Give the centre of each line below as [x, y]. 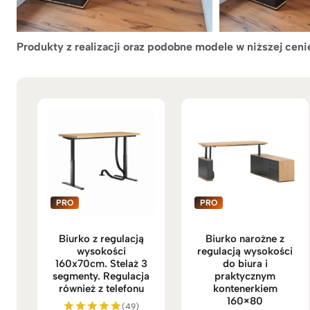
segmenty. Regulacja [101, 276]
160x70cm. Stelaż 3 [101, 264]
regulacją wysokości [245, 252]
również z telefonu [101, 289]
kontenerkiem [245, 289]
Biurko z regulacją [101, 239]
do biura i [245, 264]
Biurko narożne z [245, 239]
